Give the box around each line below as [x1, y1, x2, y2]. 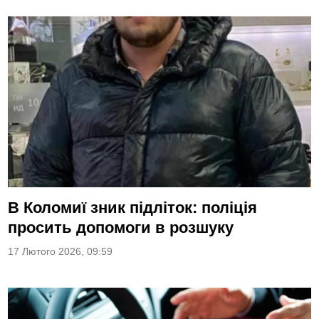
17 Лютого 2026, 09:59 [8, 246, 113, 257]
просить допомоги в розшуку [8, 219, 234, 236]
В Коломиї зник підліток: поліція [8, 199, 258, 216]
